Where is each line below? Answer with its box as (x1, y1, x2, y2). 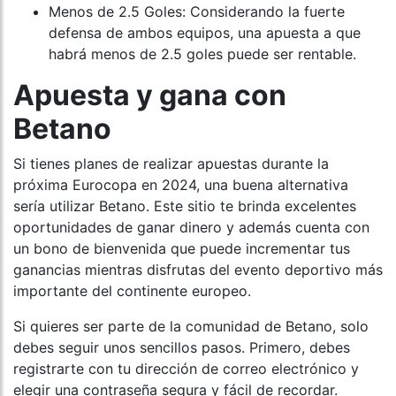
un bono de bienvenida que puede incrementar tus (13, 239, 350, 257)
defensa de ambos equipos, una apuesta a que (49, 23, 361, 42)
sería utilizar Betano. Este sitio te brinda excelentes (13, 196, 356, 215)
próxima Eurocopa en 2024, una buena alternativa (13, 175, 348, 194)
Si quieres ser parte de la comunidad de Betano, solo (13, 316, 369, 335)
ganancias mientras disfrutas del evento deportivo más (13, 260, 383, 278)
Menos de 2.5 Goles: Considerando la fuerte (49, 2, 345, 20)
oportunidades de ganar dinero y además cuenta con (13, 217, 369, 236)
